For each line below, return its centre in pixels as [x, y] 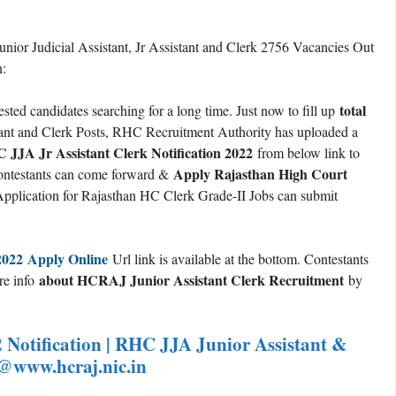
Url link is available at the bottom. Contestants [238, 258]
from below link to [306, 152]
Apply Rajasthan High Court [260, 173]
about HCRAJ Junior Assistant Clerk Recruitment [191, 279]
